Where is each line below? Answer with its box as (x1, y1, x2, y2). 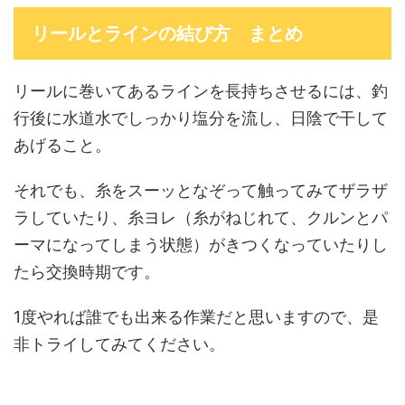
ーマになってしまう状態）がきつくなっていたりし (14, 234, 388, 254)
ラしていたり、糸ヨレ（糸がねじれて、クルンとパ (14, 207, 388, 227)
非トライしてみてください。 (14, 334, 225, 353)
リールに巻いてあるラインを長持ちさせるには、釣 (14, 80, 388, 100)
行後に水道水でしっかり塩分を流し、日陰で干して (14, 108, 388, 127)
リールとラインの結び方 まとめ (32, 22, 303, 44)
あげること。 (14, 135, 111, 155)
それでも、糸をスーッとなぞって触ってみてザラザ (14, 180, 388, 200)
